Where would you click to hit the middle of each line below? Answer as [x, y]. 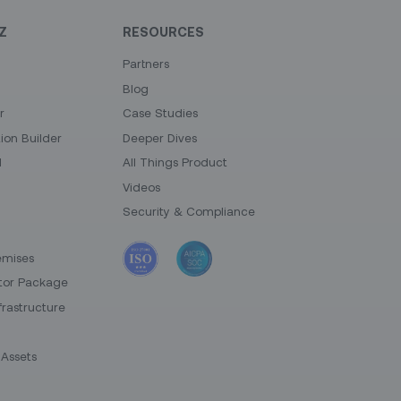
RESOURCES [163, 32]
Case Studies [160, 113]
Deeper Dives [159, 137]
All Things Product [175, 162]
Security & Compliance [188, 212]
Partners [145, 64]
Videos [141, 187]
